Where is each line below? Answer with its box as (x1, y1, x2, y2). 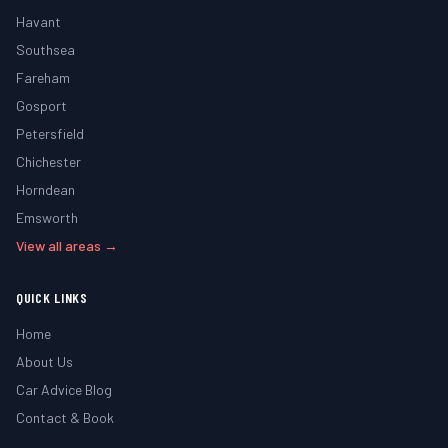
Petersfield (16, 125, 84, 142)
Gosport (16, 97, 67, 114)
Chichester (16, 153, 81, 170)
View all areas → (16, 237, 118, 254)
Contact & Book (16, 409, 114, 426)
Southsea (16, 41, 75, 58)
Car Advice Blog (16, 381, 112, 398)
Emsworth (16, 209, 78, 226)
